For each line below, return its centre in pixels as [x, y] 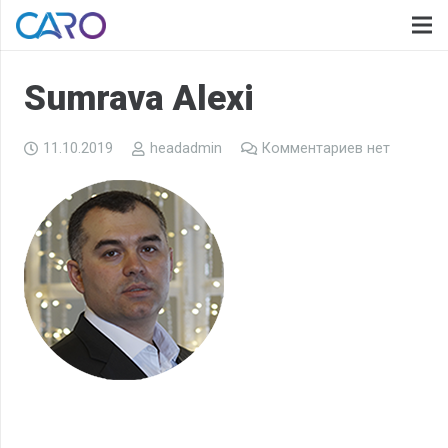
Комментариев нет [325, 148]
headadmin [185, 148]
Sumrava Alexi [139, 98]
